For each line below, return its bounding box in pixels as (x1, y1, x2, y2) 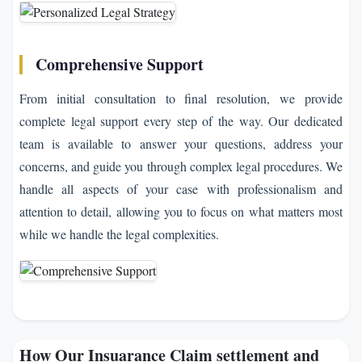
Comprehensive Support (36, 53, 204, 77)
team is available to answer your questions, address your (19, 135, 343, 153)
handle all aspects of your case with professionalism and (19, 180, 343, 198)
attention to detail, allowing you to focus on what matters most (19, 203, 343, 221)
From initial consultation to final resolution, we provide (19, 90, 343, 107)
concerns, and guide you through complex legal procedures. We (19, 158, 343, 175)
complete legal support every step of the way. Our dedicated (19, 112, 343, 130)
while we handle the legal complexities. (19, 225, 219, 243)
